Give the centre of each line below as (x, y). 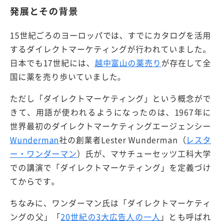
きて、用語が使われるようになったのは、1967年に (110, 112)
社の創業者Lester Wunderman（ (123, 139)
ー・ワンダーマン (44, 153)
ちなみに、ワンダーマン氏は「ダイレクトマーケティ (110, 203)
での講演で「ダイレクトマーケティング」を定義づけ (110, 167)
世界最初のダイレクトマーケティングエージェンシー (110, 126)
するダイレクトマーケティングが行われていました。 (110, 49)
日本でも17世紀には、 (52, 62)
